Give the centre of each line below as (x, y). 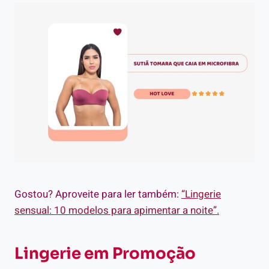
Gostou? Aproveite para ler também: (98, 195)
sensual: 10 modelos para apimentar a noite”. (117, 211)
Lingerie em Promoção (105, 254)
